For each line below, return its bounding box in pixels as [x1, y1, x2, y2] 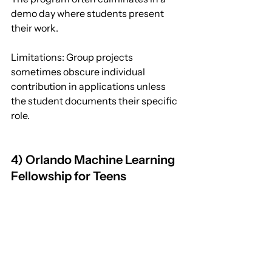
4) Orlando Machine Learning [11, 152, 177, 168]
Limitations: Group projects [11, 51, 135, 64]
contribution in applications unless [11, 80, 168, 93]
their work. [11, 22, 58, 35]
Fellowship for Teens [11, 169, 126, 184]
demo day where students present [11, 7, 166, 20]
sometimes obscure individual [11, 66, 147, 78]
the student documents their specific [11, 95, 179, 107]
